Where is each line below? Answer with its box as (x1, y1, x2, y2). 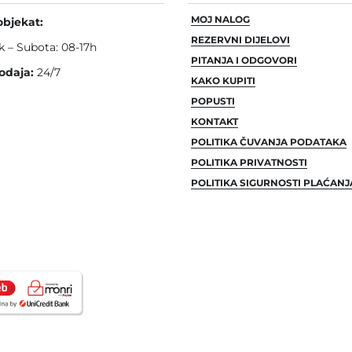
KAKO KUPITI (191, 74, 255, 86)
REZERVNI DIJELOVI (191, 33, 290, 46)
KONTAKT (191, 115, 238, 127)
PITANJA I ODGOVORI (191, 53, 297, 66)
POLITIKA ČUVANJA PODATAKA (191, 135, 346, 148)
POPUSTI (191, 94, 235, 107)
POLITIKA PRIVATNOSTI (191, 156, 307, 168)
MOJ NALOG (191, 13, 250, 25)
